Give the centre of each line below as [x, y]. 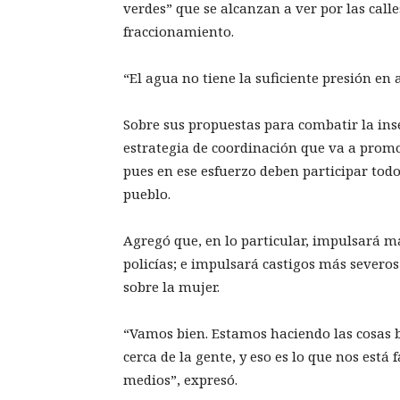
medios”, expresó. [180, 380]
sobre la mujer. [171, 287]
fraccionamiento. [179, 32]
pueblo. [147, 194]
